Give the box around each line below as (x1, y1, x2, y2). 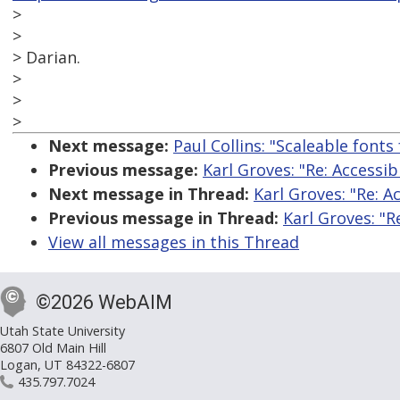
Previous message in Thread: (48, 207, 279, 229)
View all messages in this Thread (48, 231, 299, 254)
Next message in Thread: (48, 183, 249, 205)
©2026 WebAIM (36, 291, 172, 314)
